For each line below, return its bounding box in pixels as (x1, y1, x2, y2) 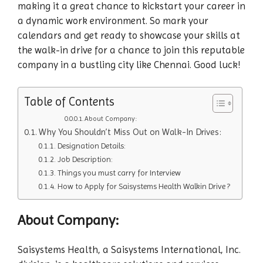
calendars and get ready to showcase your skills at (18, 29, 240, 41)
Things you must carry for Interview (57, 168, 181, 178)
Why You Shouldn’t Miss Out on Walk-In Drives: (39, 127, 222, 138)
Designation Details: (57, 141, 126, 151)
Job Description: (57, 154, 113, 164)
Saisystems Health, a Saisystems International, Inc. (18, 244, 241, 256)
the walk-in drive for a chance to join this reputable (18, 43, 245, 56)
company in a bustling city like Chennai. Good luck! (18, 58, 240, 70)
